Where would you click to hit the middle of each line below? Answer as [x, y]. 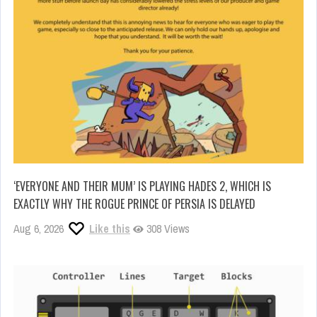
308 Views [167, 229]
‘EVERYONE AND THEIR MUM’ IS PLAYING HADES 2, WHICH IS [142, 186]
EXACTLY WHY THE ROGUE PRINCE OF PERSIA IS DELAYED [134, 204]
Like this [110, 229]
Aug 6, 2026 [39, 229]
